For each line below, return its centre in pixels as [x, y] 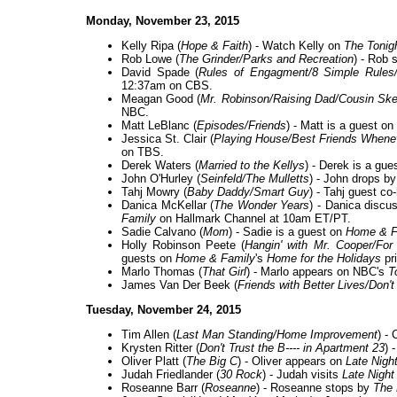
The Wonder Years [262, 206]
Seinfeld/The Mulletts [255, 179]
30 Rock [241, 375]
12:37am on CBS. [167, 86]
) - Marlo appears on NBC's [317, 272]
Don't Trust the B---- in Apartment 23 [292, 348]
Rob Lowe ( [150, 59]
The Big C [212, 362]
